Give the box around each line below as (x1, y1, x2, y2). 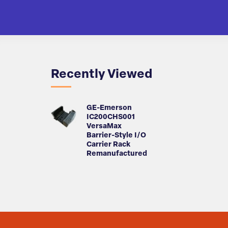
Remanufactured (87, 150, 147, 158)
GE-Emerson (87, 104, 132, 112)
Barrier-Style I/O (87, 132, 146, 140)
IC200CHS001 (87, 113, 135, 122)
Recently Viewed (51, 69, 152, 81)
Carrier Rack (87, 141, 130, 149)
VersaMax (87, 123, 122, 131)
